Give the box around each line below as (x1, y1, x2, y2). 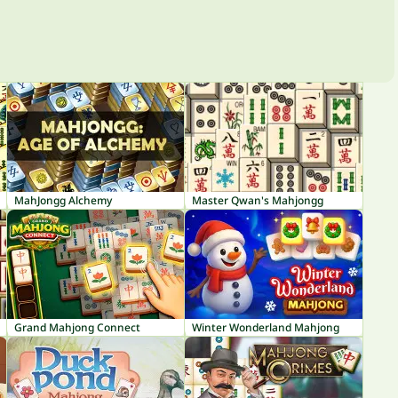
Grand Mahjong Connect (14, 320, 140, 335)
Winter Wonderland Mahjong (192, 320, 339, 335)
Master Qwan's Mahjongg (192, 193, 323, 208)
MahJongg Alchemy (14, 193, 112, 208)
